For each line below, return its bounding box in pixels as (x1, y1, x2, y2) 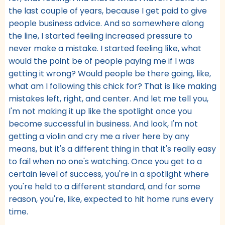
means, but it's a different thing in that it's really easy (9, 143, 216, 155)
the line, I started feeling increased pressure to (9, 30, 192, 42)
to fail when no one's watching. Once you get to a (9, 155, 202, 167)
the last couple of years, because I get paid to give (9, 5, 207, 17)
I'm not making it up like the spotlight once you (9, 105, 192, 117)
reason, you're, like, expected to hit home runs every (9, 193, 213, 205)
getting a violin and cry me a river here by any (9, 130, 189, 142)
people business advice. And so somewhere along (9, 17, 204, 29)
